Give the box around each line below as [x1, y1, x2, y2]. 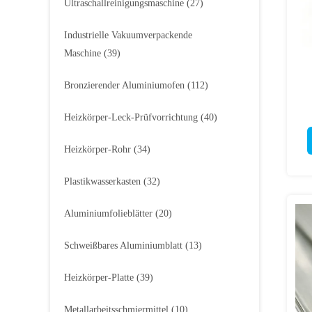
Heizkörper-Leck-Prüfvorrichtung [64, 112, 198, 123]
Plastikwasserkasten [64, 176, 141, 187]
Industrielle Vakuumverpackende [64, 30, 192, 40]
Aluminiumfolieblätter [64, 208, 153, 219]
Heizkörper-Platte [64, 272, 134, 283]
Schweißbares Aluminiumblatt [64, 240, 182, 251]
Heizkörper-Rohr [64, 144, 131, 155]
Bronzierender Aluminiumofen [64, 80, 185, 91]
